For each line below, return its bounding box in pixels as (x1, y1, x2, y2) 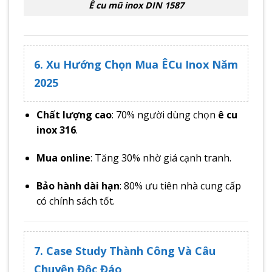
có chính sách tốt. (36, 194, 115, 208)
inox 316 (36, 123, 76, 137)
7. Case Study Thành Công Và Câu (34, 243, 216, 258)
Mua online (36, 151, 90, 165)
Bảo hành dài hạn (36, 178, 120, 192)
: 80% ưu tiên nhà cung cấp (119, 178, 241, 192)
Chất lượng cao (36, 108, 112, 122)
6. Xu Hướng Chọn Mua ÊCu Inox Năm (34, 57, 238, 72)
